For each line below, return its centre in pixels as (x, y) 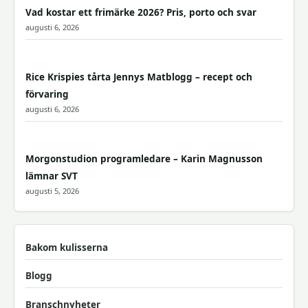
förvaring (47, 94)
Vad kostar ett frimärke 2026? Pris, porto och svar (141, 12)
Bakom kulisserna (67, 247)
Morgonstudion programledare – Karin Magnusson (144, 158)
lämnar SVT (52, 176)
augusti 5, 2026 (52, 190)
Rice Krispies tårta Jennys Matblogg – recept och (139, 77)
